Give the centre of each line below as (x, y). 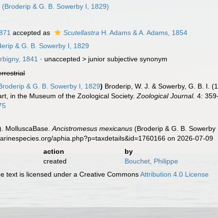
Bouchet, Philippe (151, 161)
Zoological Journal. (166, 96)
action (54, 151)
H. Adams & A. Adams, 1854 (144, 33)
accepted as (32, 33)
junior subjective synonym (128, 59)
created (55, 161)
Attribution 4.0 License (175, 174)
